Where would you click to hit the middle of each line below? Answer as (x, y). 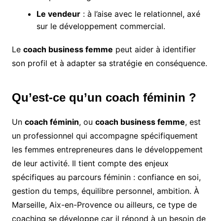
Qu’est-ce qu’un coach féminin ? (104, 98)
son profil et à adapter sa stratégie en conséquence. (109, 63)
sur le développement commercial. (101, 26)
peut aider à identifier (154, 50)
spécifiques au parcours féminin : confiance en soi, (106, 177)
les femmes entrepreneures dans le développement (107, 150)
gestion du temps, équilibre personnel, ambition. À (105, 191)
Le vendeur (58, 14)
